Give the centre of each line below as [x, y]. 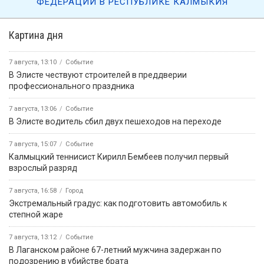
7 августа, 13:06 [33, 108]
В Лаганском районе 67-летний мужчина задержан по [115, 250]
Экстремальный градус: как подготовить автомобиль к [118, 203]
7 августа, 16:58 [33, 190]
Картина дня [36, 35]
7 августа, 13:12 [33, 237]
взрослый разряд [43, 168]
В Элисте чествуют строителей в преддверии [98, 75]
